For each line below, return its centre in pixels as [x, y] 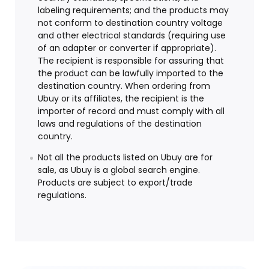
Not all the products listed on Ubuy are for [125, 158]
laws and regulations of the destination [120, 124]
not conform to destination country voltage [130, 23]
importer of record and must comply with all [131, 111]
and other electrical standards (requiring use [132, 36]
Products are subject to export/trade [115, 183]
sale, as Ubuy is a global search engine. [119, 170]
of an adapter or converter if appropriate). [127, 48]
